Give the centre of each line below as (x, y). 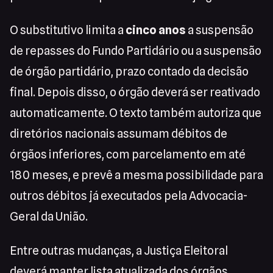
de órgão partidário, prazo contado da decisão (129, 72)
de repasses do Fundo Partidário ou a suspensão (136, 51)
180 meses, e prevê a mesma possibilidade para (136, 175)
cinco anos (156, 30)
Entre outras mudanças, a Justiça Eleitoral (119, 251)
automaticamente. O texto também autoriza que (136, 113)
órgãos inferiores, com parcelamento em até (128, 154)
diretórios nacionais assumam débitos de (119, 134)
